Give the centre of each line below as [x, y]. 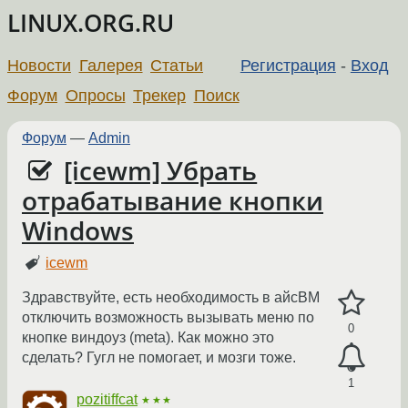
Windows [78, 230]
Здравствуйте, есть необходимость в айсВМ [171, 298]
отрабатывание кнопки [173, 200]
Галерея [111, 65]
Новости [39, 65]
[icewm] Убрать [161, 170]
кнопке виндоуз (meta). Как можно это [148, 338]
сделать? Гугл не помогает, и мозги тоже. [159, 358]
